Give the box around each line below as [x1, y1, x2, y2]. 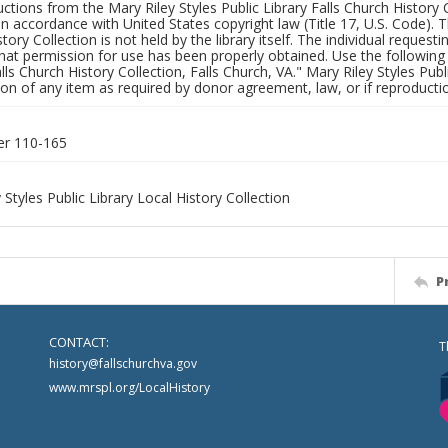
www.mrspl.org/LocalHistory [49, 379, 210, 396]
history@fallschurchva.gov [49, 355, 197, 372]
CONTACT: [49, 333, 109, 351]
